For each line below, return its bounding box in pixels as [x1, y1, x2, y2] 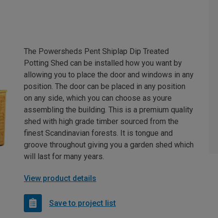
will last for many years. [24, 152, 104, 162]
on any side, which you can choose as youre [24, 93, 172, 103]
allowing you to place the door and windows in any [24, 70, 194, 80]
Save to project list [49, 198, 116, 208]
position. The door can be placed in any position [24, 82, 185, 91]
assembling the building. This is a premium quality [24, 105, 193, 115]
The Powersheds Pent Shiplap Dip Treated [24, 47, 169, 56]
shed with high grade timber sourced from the [24, 117, 179, 127]
